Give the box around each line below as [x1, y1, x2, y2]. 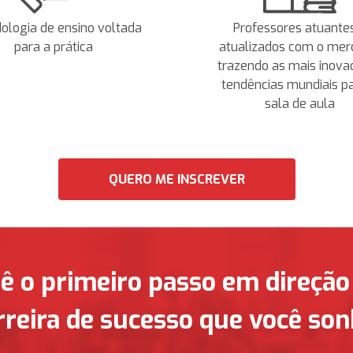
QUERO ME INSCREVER [108, 171, 245, 188]
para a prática [13, 39, 93, 55]
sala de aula [264, 95, 335, 112]
